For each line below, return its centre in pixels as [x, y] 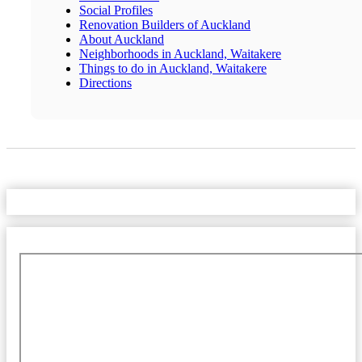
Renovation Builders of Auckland [165, 24]
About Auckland [122, 39]
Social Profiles [116, 10]
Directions [105, 82]
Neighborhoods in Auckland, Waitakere [180, 53]
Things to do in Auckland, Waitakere [173, 68]
